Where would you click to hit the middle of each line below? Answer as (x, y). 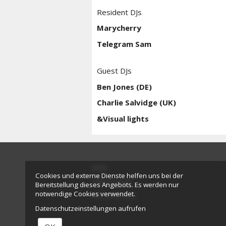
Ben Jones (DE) (124, 87)
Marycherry (119, 28)
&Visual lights (123, 118)
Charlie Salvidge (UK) (136, 103)
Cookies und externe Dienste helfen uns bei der (109, 176)
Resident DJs (119, 12)
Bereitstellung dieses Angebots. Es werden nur (107, 185)
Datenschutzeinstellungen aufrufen (91, 208)
